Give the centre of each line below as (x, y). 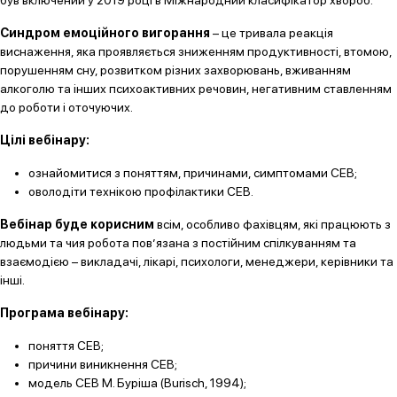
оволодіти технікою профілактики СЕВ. (141, 191)
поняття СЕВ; (66, 346)
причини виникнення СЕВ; (103, 364)
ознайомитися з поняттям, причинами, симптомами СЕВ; (193, 173)
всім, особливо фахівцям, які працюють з (272, 224)
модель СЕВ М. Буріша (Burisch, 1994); (137, 383)
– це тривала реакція (272, 33)
